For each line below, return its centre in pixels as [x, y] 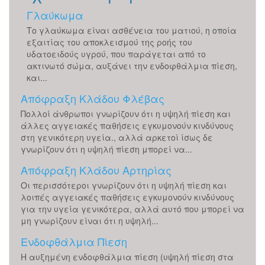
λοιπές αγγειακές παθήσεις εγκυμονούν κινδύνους [127, 197]
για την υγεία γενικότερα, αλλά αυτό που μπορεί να [132, 209]
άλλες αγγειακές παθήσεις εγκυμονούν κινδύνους [127, 125]
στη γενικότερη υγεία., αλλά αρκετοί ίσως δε [117, 137]
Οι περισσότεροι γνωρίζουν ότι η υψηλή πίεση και [124, 185]
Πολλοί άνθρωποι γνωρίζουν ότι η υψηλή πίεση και [126, 114]
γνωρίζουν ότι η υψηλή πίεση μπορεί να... [106, 149]
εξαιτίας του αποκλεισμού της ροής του [109, 42]
